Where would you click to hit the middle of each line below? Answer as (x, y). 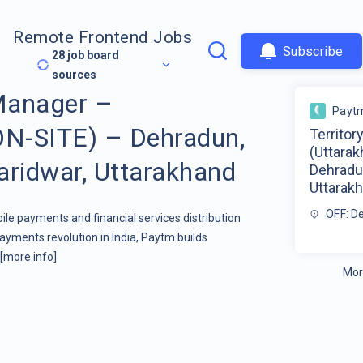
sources (75, 75)
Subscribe (313, 51)
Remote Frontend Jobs (103, 38)
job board (92, 56)
